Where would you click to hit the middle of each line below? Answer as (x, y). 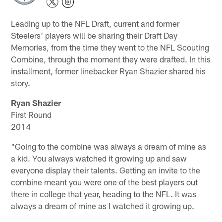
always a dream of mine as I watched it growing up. (103, 205)
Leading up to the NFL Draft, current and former (95, 23)
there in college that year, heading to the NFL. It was (104, 194)
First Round (31, 114)
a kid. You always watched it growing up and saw (99, 158)
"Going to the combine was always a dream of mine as (109, 146)
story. (21, 83)
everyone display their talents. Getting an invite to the (106, 170)
